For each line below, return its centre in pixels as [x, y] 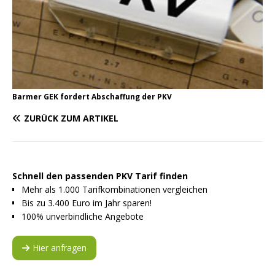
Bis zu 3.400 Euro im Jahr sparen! [87, 203]
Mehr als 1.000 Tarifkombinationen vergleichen [114, 190]
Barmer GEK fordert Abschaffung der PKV [92, 97]
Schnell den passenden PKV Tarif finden [100, 176]
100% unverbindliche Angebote [83, 217]
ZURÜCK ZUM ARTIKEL [71, 118]
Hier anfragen [60, 248]
